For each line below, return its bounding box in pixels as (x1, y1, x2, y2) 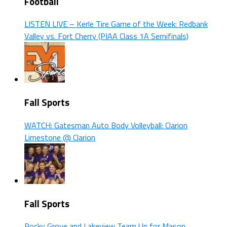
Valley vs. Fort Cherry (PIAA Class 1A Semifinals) (24, 30, 188, 43)
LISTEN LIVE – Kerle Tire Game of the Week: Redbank (24, 18, 208, 30)
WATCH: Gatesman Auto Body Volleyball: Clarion (24, 119, 187, 131)
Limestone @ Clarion (24, 131, 95, 143)
